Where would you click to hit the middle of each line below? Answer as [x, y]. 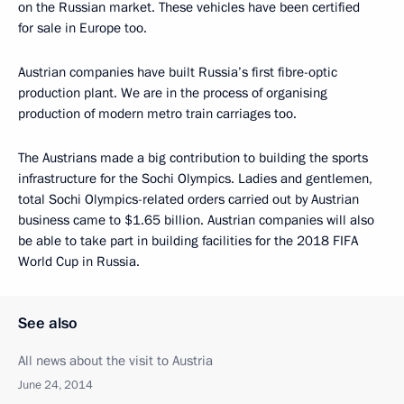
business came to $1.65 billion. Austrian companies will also [196, 220]
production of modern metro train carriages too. [159, 114]
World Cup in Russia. [79, 262]
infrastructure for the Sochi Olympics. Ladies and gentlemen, [195, 179]
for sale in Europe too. [84, 28]
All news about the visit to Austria [115, 361]
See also [48, 324]
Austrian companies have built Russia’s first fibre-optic [178, 73]
